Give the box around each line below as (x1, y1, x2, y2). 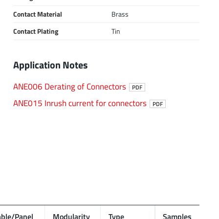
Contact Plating (13, 26, 58, 37)
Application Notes (13, 58, 88, 72)
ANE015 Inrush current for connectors (13, 96, 147, 109)
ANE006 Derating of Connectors (13, 80, 126, 92)
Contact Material (13, 9, 62, 20)
